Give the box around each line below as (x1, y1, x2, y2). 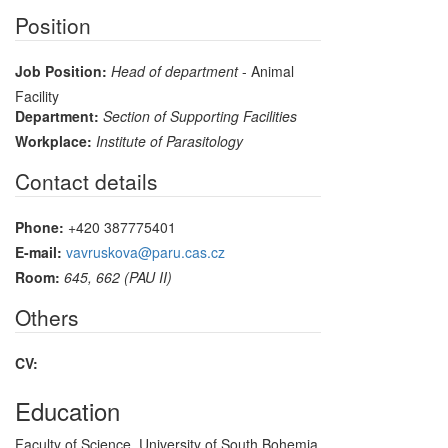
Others (15, 301, 79, 332)
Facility (15, 85, 59, 106)
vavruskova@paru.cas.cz (66, 241, 225, 262)
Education (15, 392, 120, 428)
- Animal (238, 60, 294, 81)
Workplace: (15, 130, 92, 151)
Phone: (15, 216, 64, 237)
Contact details (15, 165, 158, 196)
